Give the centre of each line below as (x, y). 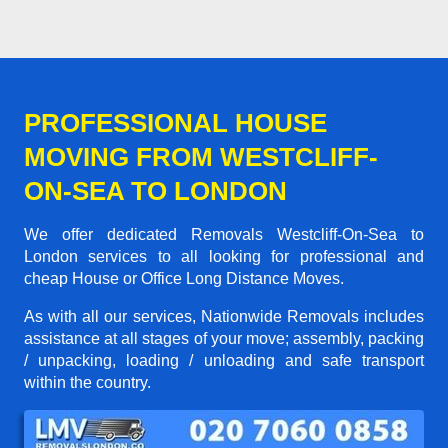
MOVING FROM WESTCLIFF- (201, 156)
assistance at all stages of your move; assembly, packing (224, 338)
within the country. (87, 382)
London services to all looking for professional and (224, 256)
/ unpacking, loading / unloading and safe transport (224, 360)
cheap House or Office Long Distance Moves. (184, 278)
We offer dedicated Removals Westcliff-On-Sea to (224, 234)
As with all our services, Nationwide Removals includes (224, 316)
